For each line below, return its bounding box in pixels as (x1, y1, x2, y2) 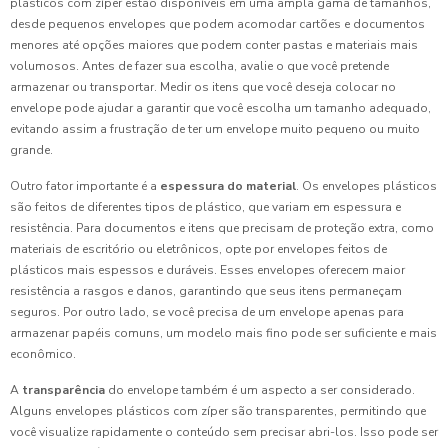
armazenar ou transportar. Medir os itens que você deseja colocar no (10, 79, 396, 95)
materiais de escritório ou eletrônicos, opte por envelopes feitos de (10, 241, 387, 257)
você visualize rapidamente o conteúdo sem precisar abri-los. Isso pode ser (10, 424, 438, 440)
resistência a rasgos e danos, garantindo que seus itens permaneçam (10, 283, 402, 299)
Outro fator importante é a (10, 178, 160, 194)
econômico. (10, 346, 76, 362)
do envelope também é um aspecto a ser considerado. (105, 382, 415, 398)
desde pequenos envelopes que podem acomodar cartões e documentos (10, 16, 425, 32)
